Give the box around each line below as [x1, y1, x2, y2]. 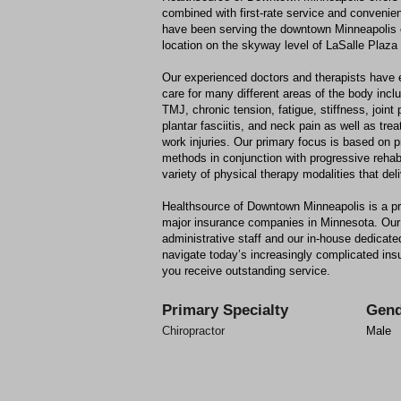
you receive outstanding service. [162, 263, 330, 277]
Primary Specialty [162, 301, 288, 319]
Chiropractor [162, 323, 225, 337]
